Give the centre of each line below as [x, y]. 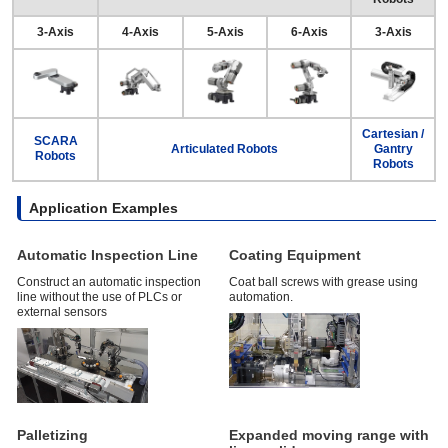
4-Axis [140, 31]
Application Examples [103, 207]
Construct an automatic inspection [109, 281]
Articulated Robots [224, 148]
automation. [261, 296]
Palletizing [52, 434]
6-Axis [309, 31]
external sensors [62, 311]
